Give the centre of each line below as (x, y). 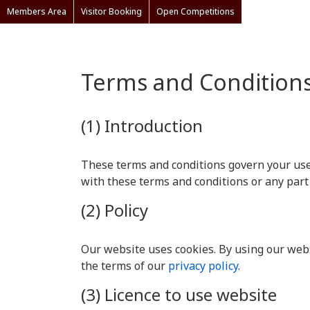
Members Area (37, 11)
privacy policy (203, 266)
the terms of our (125, 266)
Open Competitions (195, 11)
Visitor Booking (111, 11)
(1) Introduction (142, 126)
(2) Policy (115, 210)
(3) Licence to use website (179, 294)
